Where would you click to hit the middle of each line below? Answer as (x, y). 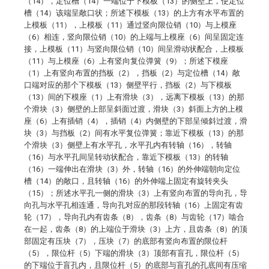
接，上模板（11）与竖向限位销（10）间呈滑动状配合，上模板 (134, 49)
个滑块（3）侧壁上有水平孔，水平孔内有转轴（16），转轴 (128, 145)
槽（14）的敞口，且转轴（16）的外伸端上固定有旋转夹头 (126, 181)
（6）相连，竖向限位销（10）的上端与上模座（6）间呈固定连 (134, 37)
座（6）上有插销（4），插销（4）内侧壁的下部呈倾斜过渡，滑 (136, 121)
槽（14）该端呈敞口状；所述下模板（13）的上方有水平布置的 (134, 13)
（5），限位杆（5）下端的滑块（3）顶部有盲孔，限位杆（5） (134, 253)
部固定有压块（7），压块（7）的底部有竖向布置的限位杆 (126, 241)
